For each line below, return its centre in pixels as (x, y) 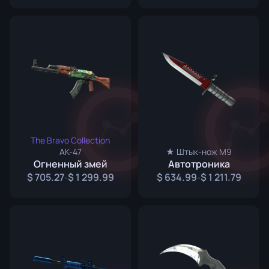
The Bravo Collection (70, 140)
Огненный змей (70, 164)
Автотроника (199, 164)
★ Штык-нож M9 (199, 152)
